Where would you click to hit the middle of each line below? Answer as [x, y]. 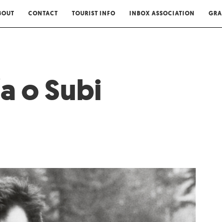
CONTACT [43, 13]
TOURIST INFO [94, 13]
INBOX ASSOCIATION [162, 13]
